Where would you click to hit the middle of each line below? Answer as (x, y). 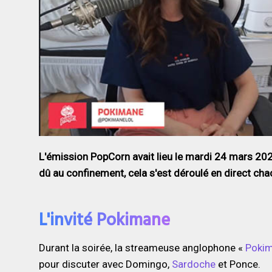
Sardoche (193, 264)
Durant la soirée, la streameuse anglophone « (142, 248)
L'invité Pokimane (104, 219)
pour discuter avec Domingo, (105, 264)
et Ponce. (238, 264)
